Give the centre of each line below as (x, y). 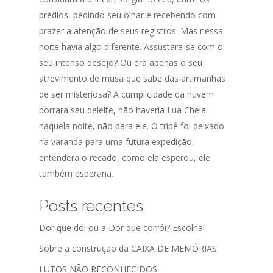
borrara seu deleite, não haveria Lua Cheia (123, 110)
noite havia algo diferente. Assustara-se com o (131, 47)
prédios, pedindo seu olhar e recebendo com (128, 15)
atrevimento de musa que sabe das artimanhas (133, 79)
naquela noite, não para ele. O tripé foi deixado (132, 126)
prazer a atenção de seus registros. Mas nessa (131, 31)
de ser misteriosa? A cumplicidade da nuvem (127, 94)
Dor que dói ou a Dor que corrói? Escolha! (122, 228)
